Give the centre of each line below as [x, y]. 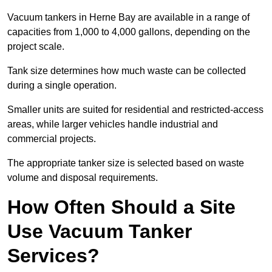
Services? [53, 256]
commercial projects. [53, 139]
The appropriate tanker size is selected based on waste [126, 163]
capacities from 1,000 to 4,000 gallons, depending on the [129, 32]
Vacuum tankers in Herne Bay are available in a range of [128, 18]
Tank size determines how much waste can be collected [127, 71]
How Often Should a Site [121, 207]
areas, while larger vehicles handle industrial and [113, 124]
